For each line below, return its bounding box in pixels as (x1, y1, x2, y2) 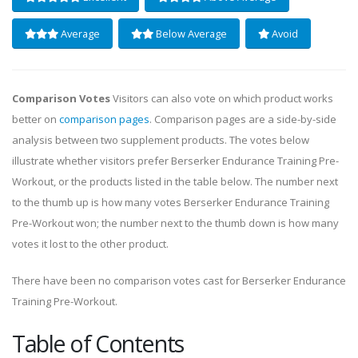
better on (12, 112, 59, 127)
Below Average (153, 26, 227, 41)
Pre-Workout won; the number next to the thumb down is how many (12, 216, 339, 231)
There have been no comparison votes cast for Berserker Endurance (12, 273, 346, 288)
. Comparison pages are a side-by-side (149, 112, 336, 127)
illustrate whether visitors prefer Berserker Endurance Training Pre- (12, 153, 339, 169)
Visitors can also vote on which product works (110, 91, 333, 106)
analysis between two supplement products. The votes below (12, 133, 309, 148)
